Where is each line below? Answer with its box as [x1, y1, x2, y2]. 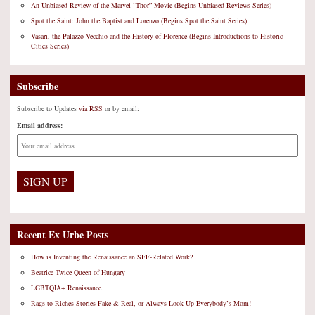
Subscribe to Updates [17, 103, 79, 114]
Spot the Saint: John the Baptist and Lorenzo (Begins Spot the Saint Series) [31, 15, 247, 26]
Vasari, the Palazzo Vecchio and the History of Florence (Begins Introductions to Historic [31, 31, 283, 41]
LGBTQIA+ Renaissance [31, 283, 101, 293]
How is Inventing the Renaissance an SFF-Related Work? [31, 252, 193, 262]
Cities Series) [31, 41, 69, 51]
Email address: [17, 120, 63, 131]
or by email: [105, 103, 139, 114]
